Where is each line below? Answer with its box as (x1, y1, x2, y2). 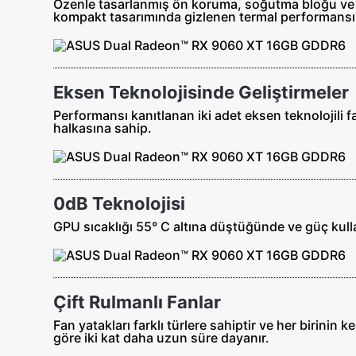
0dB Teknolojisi (53, 192, 186, 214)
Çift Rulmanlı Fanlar (53, 291, 222, 312)
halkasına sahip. (53, 119, 153, 136)
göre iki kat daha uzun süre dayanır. (53, 329, 270, 346)
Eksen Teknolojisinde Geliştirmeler (53, 81, 350, 103)
